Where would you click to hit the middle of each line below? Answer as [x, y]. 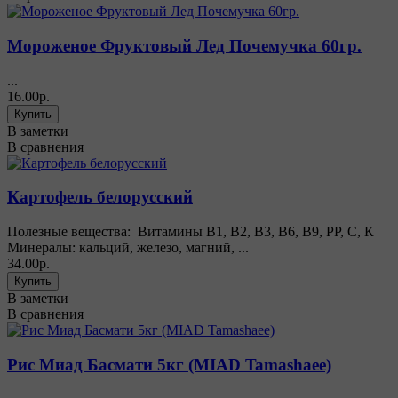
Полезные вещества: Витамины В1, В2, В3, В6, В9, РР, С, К [191, 232]
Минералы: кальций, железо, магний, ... [128, 248]
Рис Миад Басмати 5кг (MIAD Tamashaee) [169, 364]
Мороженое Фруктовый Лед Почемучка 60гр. [184, 46]
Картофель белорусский [100, 197]
